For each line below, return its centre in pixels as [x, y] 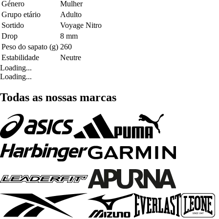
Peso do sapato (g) [30, 46]
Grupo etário [21, 14]
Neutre [71, 57]
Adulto [71, 14]
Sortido [13, 25]
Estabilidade [20, 57]
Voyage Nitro [81, 25]
